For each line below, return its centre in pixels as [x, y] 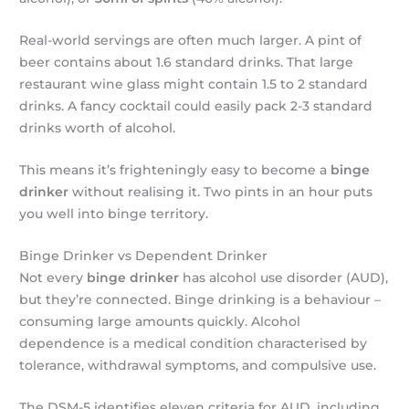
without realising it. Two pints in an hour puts [221, 192]
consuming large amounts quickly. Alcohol [160, 322]
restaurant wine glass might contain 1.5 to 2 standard [194, 84]
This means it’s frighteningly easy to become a [175, 170]
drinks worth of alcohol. [98, 128]
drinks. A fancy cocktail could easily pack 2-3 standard [196, 106]
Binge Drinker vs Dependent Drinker [144, 256]
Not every [53, 278]
